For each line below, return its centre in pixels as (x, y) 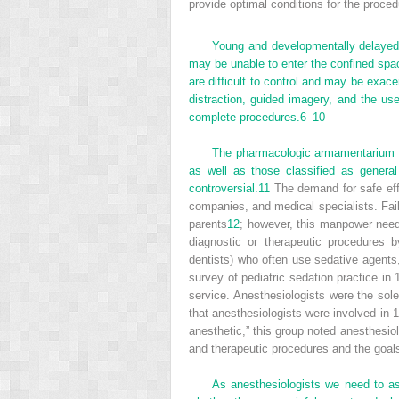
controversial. (224, 188)
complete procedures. (244, 117)
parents (208, 224)
